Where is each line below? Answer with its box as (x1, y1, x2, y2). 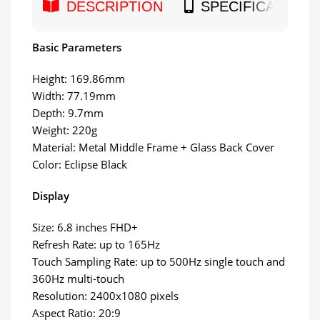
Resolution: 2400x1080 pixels (32, 288, 179, 303)
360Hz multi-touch (32, 271, 124, 286)
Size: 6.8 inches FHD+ (32, 219, 138, 234)
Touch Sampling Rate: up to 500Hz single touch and (32, 254, 285, 269)
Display (32, 188, 69, 203)
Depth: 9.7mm (32, 105, 104, 120)
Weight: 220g (32, 122, 97, 137)
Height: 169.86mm (32, 71, 125, 86)
